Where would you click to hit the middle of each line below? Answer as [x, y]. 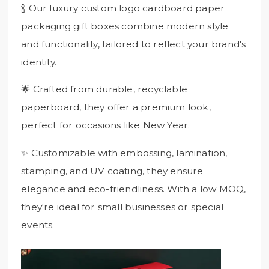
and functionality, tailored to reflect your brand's [134, 44]
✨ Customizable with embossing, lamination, [124, 153]
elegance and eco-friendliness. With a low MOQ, [134, 189]
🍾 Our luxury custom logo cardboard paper [123, 8]
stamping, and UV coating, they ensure [112, 171]
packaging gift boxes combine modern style [125, 26]
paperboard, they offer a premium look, [116, 107]
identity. [39, 62]
